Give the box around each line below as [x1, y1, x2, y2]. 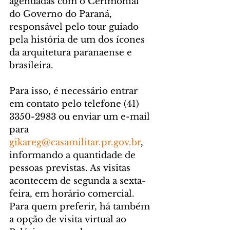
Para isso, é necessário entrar [9, 86, 140, 97]
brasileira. [9, 60, 53, 71]
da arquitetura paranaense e [9, 47, 135, 59]
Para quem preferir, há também [9, 201, 152, 213]
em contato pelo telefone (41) [9, 99, 142, 110]
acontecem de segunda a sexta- [9, 176, 146, 187]
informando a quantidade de [9, 150, 138, 161]
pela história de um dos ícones [9, 34, 147, 46]
